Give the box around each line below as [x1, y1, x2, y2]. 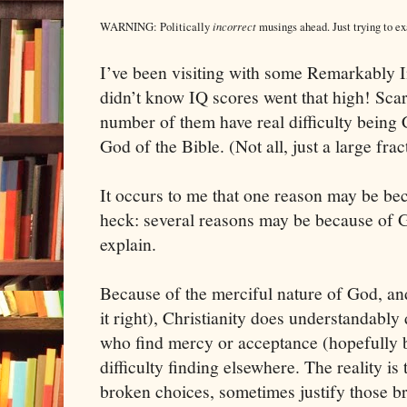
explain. [100, 232, 156, 257]
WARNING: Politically [100, 19, 213, 35]
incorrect [213, 18, 259, 35]
